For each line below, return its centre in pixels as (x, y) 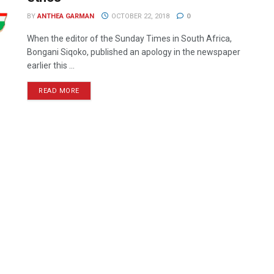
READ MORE (59, 91)
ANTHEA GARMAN (66, 16)
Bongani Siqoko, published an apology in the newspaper (134, 52)
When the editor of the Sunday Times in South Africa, (129, 39)
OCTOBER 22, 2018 (139, 16)
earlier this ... (51, 65)
